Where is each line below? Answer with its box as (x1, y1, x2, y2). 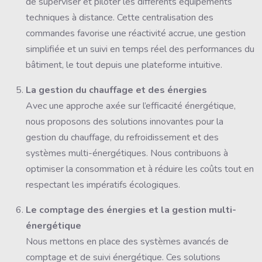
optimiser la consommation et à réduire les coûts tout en (26, 162, 254, 175)
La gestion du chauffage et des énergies (26, 83, 207, 96)
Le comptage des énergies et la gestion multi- (26, 203, 236, 216)
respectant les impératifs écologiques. (26, 178, 180, 191)
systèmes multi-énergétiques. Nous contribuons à (26, 146, 228, 160)
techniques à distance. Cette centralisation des (26, 11, 213, 24)
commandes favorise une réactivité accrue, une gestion (26, 26, 246, 40)
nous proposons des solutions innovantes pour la (26, 115, 223, 128)
